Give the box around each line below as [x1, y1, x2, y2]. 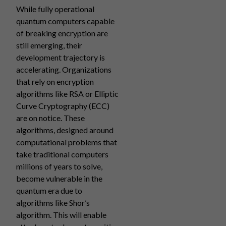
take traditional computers [16, 149, 108, 159]
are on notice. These [16, 113, 85, 123]
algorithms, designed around [16, 125, 114, 135]
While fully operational [16, 4, 94, 14]
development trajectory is [16, 52, 105, 62]
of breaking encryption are [16, 28, 108, 38]
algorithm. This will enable [16, 210, 106, 219]
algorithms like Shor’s [16, 198, 90, 207]
